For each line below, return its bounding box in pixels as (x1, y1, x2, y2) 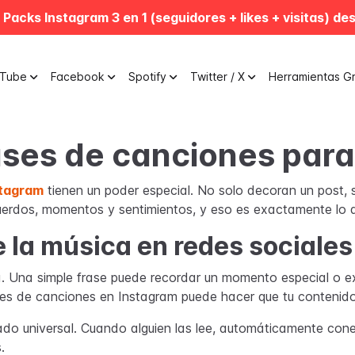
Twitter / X (190, 70, 245, 83)
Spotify (128, 70, 166, 83)
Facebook (51, 70, 105, 83)
